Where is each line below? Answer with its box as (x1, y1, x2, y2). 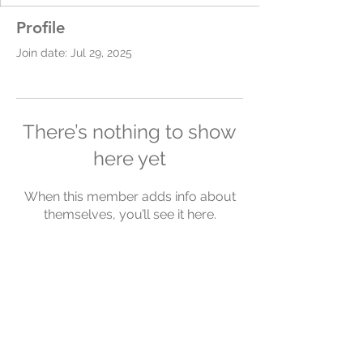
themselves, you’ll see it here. (43, 207, 216, 222)
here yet (93, 147, 166, 170)
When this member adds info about (23, 189, 236, 204)
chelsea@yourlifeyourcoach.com (43, 329, 216, 342)
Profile (16, 18, 65, 37)
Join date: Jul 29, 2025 (16, 46, 132, 59)
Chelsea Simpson (62, 284, 197, 303)
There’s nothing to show (23, 120, 237, 143)
